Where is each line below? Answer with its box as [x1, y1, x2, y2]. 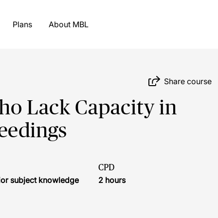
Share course [164, 76, 212, 86]
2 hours [98, 175, 126, 185]
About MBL [72, 19, 89, 29]
